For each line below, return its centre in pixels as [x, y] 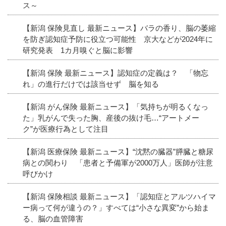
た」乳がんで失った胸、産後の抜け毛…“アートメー [111, 118]
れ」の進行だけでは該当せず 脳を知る [91, 84]
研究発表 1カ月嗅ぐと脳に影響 [78, 50]
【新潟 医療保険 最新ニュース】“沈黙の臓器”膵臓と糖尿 [118, 151]
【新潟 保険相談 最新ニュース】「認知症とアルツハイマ [119, 196]
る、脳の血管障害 [53, 218]
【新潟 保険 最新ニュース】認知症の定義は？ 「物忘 [116, 73]
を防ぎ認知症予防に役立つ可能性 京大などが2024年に [118, 39]
